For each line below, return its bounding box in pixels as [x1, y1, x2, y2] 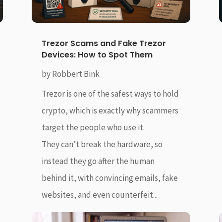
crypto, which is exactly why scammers [41, 105, 178, 116]
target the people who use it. [41, 122, 145, 133]
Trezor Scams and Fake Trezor [41, 38, 166, 50]
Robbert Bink [52, 68, 100, 80]
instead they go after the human [41, 156, 155, 167]
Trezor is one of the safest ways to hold [41, 88, 179, 100]
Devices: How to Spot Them [41, 49, 155, 61]
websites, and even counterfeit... [41, 189, 158, 201]
